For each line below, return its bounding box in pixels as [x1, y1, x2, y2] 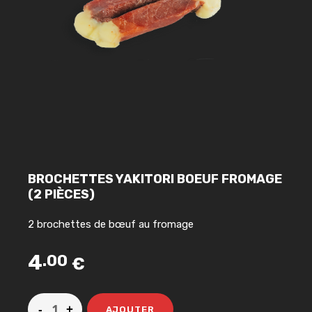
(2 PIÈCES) [28, 187, 95, 203]
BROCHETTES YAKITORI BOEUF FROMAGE [28, 171, 282, 187]
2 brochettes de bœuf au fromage [28, 218, 194, 231]
